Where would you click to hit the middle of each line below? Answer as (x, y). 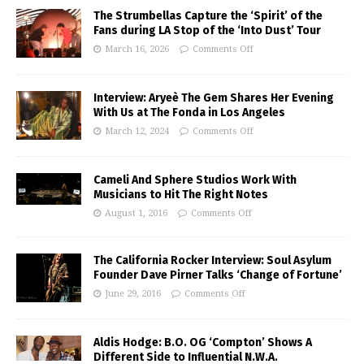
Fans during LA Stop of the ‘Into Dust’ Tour (207, 30)
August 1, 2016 (136, 213)
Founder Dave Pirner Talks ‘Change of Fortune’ (218, 275)
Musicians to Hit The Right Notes (181, 194)
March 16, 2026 (137, 49)
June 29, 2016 (133, 293)
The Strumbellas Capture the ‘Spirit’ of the (208, 15)
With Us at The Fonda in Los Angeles (189, 112)
